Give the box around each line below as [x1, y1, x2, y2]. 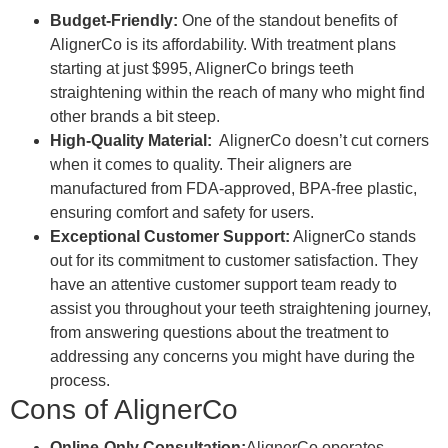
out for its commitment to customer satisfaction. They [50, 252, 418, 270]
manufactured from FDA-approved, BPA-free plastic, [50, 180, 417, 198]
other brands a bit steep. [50, 108, 220, 126]
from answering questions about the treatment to [50, 324, 389, 342]
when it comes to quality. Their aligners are [50, 156, 352, 174]
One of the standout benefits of [178, 12, 397, 30]
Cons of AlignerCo [10, 394, 238, 426]
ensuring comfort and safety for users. [50, 204, 314, 222]
